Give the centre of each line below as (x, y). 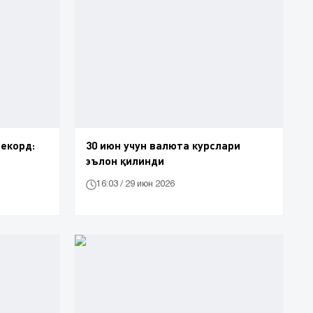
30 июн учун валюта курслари (163, 145)
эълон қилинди (125, 160)
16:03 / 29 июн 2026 (136, 184)
